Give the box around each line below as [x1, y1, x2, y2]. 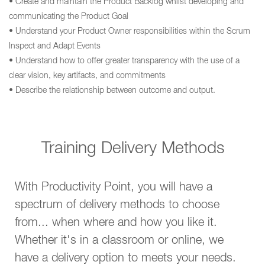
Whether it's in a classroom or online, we [15, 235, 224, 247]
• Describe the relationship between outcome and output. [9, 87, 215, 95]
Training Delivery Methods [41, 141, 224, 158]
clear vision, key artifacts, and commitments [9, 72, 166, 80]
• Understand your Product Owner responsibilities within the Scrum [9, 28, 250, 36]
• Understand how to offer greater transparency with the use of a [9, 57, 240, 66]
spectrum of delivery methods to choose [15, 200, 219, 212]
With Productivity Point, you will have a [15, 182, 212, 194]
